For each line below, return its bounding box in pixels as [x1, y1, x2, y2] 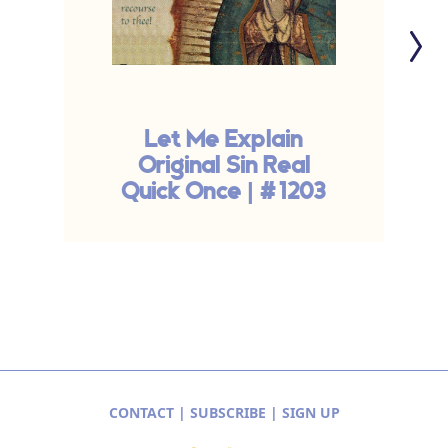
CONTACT [108, 403, 174, 423]
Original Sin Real [137, 153, 310, 180]
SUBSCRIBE [189, 403, 266, 423]
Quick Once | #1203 [120, 179, 327, 206]
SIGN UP [281, 403, 340, 423]
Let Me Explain [145, 127, 303, 154]
